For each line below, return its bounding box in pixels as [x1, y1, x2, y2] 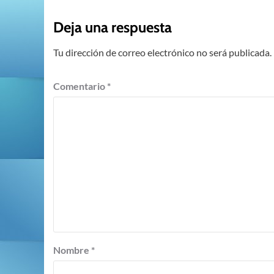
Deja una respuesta [53, 18, 172, 37]
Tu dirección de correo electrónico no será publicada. [53, 46, 272, 59]
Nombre [53, 244, 91, 256]
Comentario [53, 80, 107, 92]
